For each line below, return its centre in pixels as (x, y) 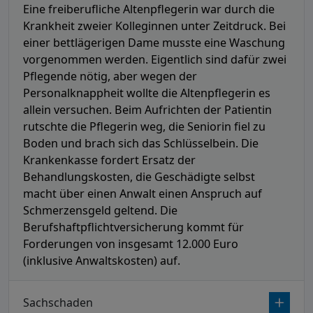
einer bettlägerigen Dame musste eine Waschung (154, 43)
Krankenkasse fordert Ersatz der (109, 160)
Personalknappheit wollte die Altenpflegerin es (147, 93)
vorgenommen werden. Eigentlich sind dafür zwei (155, 60)
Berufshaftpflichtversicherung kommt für (133, 227)
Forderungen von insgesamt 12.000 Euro (131, 244)
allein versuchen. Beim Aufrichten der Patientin (147, 110)
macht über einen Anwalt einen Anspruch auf (143, 194)
